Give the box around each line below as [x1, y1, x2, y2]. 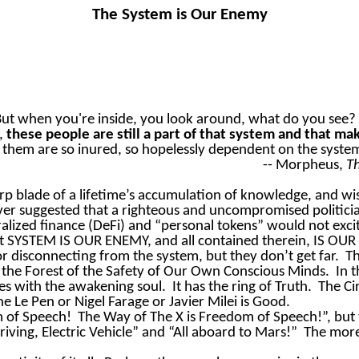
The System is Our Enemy [91, 6, 268, 23]
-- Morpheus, [263, 158, 346, 174]
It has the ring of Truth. [172, 280, 312, 296]
